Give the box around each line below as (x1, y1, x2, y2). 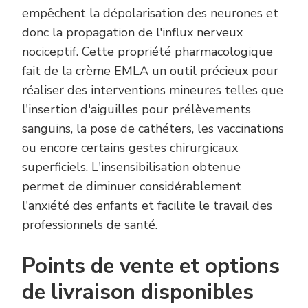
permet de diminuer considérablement (22, 177, 241, 195)
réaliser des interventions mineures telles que (22, 81, 283, 98)
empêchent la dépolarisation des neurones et (22, 4, 278, 21)
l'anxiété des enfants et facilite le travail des (22, 197, 272, 214)
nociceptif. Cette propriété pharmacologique (22, 43, 273, 60)
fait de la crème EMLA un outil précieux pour (22, 62, 278, 79)
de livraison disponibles (22, 277, 254, 307)
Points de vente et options (22, 251, 280, 280)
